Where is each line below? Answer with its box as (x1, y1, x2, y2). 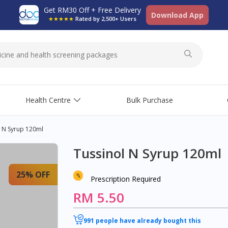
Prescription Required (91, 174, 161, 184)
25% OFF (16, 169, 50, 180)
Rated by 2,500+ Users (75, 15, 136, 22)
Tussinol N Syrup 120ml (73, 144, 221, 162)
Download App (151, 10, 204, 20)
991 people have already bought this (83, 216, 201, 225)
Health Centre (25, 95, 71, 105)
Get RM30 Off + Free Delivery (44, 5, 141, 15)
